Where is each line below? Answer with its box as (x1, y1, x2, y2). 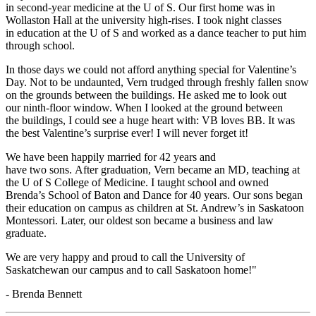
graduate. (6, 226, 58, 239)
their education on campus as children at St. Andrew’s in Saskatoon (6, 201, 304, 214)
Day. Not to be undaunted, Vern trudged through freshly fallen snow (6, 75, 309, 88)
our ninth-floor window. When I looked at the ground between (6, 101, 283, 114)
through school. (6, 39, 83, 51)
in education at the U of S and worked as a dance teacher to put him (6, 26, 306, 39)
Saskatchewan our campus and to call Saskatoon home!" (6, 263, 257, 276)
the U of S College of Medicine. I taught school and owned (6, 176, 269, 188)
